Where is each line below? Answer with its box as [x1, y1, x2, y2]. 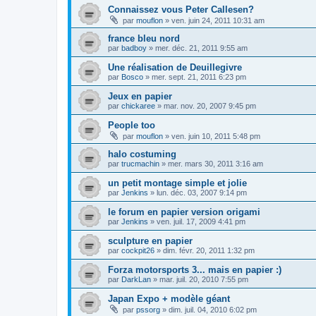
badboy [121, 43, 147, 52]
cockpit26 [121, 245, 154, 255]
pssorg [136, 305, 160, 314]
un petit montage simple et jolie [108, 177, 247, 188]
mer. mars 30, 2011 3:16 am [168, 159, 263, 168]
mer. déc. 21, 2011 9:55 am [155, 43, 248, 52]
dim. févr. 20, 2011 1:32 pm [163, 245, 255, 255]
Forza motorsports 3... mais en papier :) [108, 264, 281, 275]
